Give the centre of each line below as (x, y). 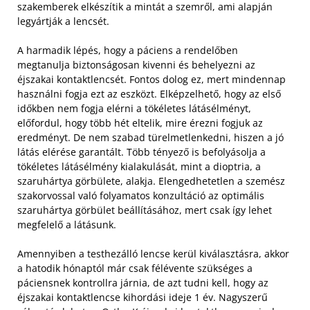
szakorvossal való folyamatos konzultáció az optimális (141, 195)
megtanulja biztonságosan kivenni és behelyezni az (136, 64)
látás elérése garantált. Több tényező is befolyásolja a (142, 152)
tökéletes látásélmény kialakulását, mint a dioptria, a (139, 166)
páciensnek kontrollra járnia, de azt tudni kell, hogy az (143, 282)
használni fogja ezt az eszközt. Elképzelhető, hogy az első (149, 93)
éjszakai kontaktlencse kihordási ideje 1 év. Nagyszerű (143, 297)
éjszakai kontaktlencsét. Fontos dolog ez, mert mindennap (152, 79)
